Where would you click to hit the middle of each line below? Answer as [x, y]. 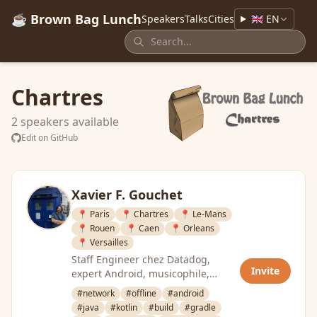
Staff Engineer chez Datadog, [141, 259]
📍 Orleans [192, 228]
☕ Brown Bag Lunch [76, 19]
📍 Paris [93, 214]
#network [96, 293]
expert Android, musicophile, [140, 273]
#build [161, 307]
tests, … [90, 302]
